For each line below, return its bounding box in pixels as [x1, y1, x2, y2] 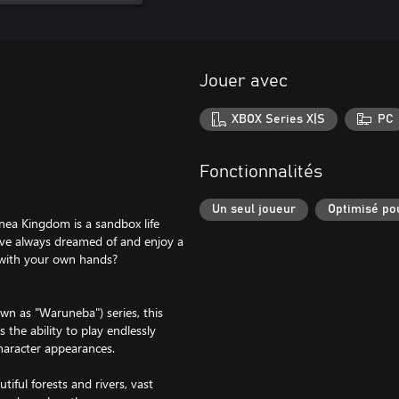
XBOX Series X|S [232, 112, 326, 126]
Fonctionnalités [199, 162, 322, 181]
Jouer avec [199, 72, 288, 90]
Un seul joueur [212, 203, 296, 216]
